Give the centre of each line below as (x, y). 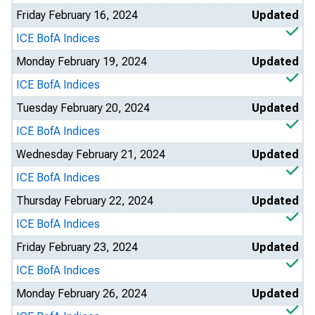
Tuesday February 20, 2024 (83, 108)
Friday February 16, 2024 (77, 15)
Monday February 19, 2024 (82, 62)
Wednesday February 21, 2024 (91, 154)
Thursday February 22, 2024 (85, 201)
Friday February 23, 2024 (77, 247)
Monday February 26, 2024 (82, 294)
